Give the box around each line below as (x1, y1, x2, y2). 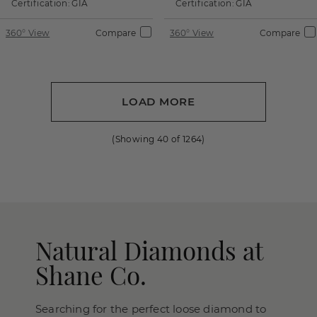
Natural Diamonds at (35, 233, 263, 267)
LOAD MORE (122, 94, 195, 108)
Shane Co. (35, 258, 146, 292)
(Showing (112, 133, 157, 144)
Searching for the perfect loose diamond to (35, 301, 267, 316)
